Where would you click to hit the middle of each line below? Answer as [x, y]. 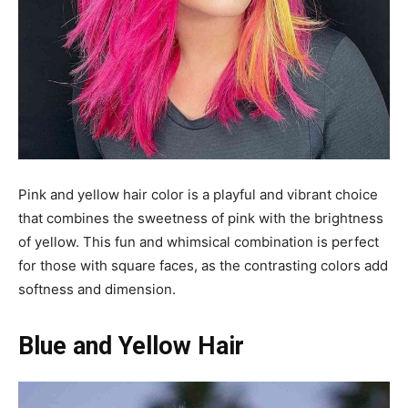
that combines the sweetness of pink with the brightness [201, 218]
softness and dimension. [97, 289]
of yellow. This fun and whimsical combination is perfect [199, 241]
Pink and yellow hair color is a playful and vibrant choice [198, 194]
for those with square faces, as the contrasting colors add [203, 265]
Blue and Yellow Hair [131, 346]
